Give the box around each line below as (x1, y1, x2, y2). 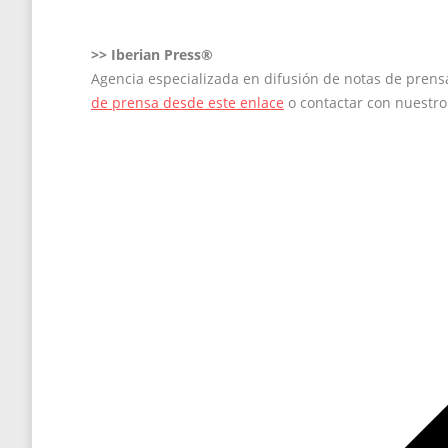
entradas (90, 197, 201, 229)
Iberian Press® (107, 44, 213, 64)
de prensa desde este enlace (91, 92, 284, 112)
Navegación (90, 125, 240, 157)
